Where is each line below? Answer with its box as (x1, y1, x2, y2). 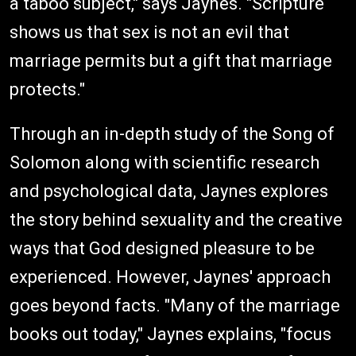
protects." (10, 79, 85, 99)
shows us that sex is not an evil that (10, 22, 289, 42)
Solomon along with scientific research (10, 153, 319, 172)
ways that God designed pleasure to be (10, 238, 315, 258)
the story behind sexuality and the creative (10, 210, 342, 230)
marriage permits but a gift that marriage (10, 51, 332, 71)
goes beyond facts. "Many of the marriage (10, 296, 340, 315)
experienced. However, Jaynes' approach (10, 267, 331, 287)
